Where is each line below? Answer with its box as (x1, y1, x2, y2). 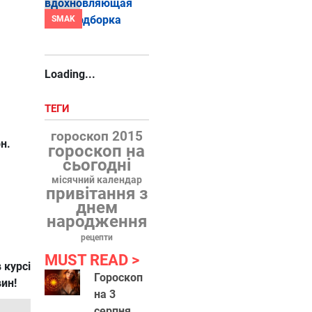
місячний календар (51, 174, 142, 186)
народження (46, 212, 147, 231)
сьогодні (62, 155, 131, 175)
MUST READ (44, 251, 132, 269)
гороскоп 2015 (50, 128, 143, 144)
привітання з (45, 184, 148, 203)
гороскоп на (48, 141, 146, 161)
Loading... (44, 68, 95, 81)
